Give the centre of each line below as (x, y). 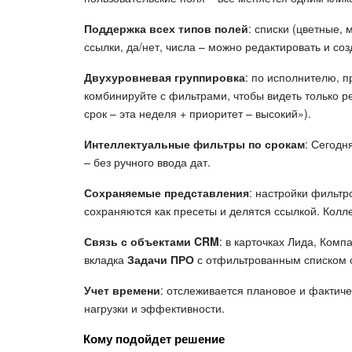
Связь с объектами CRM (152, 241)
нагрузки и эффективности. (154, 308)
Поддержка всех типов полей (166, 28)
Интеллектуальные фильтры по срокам (194, 143)
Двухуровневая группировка (165, 77)
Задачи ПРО (161, 259)
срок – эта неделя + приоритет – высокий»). (198, 113)
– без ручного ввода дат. (147, 161)
